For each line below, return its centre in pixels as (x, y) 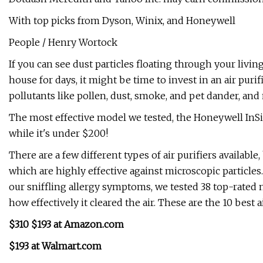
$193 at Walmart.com (55, 246)
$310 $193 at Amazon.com (66, 225)
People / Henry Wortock (63, 43)
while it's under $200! (58, 134)
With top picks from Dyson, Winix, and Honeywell (122, 21)
